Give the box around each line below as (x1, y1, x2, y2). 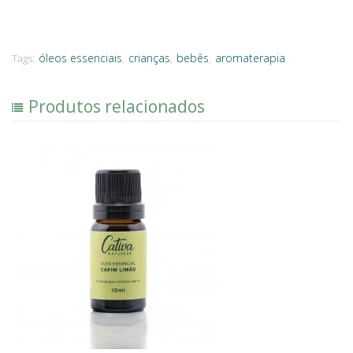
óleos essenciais (39, 50, 122, 65)
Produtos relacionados (28, 95, 205, 117)
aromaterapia (215, 50, 285, 65)
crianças (128, 50, 170, 65)
